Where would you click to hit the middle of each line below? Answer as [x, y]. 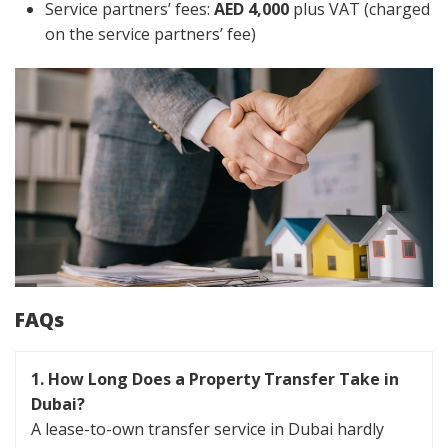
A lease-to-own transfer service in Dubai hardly [207, 429]
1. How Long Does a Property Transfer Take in [215, 379]
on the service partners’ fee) [150, 34]
